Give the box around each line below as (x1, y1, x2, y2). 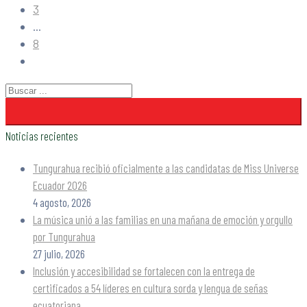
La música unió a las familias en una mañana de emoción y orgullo (33, 212, 293, 227)
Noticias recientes (5, 128, 78, 143)
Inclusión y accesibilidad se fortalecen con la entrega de (33, 264, 255, 278)
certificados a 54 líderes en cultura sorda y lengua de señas (33, 281, 268, 295)
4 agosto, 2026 (33, 195, 91, 210)
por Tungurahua (33, 230, 95, 244)
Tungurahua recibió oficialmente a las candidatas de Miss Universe (33, 161, 299, 175)
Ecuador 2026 (33, 178, 87, 193)
